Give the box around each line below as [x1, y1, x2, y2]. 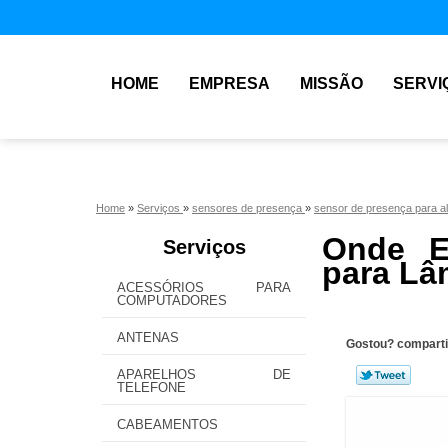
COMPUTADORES [117, 293, 227, 308]
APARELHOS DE [117, 367, 291, 382]
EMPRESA [189, 75, 270, 92]
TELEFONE [117, 380, 186, 395]
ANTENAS [117, 330, 179, 345]
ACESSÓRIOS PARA [117, 280, 291, 295]
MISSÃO [300, 75, 363, 92]
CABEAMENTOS [117, 417, 218, 432]
